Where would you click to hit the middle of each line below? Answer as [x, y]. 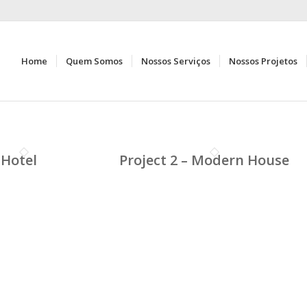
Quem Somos [94, 61]
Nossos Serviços [176, 61]
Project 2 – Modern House [204, 160]
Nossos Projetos [263, 61]
